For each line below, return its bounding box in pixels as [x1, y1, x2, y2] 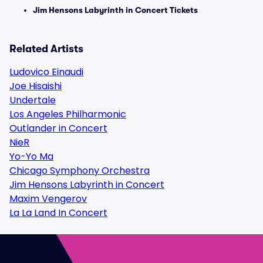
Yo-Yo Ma [9, 150, 53, 163]
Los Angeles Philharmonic [9, 107, 126, 121]
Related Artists [9, 43, 83, 55]
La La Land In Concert [9, 206, 107, 220]
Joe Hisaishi [9, 79, 62, 93]
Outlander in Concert [9, 122, 107, 135]
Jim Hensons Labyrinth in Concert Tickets [33, 5, 198, 15]
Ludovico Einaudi [9, 65, 83, 79]
